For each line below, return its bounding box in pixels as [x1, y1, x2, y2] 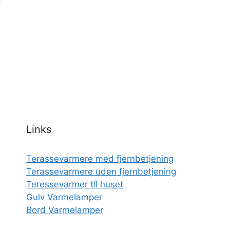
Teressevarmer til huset [26, 179, 123, 190]
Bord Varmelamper [26, 205, 103, 216]
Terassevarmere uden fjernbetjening [26, 166, 176, 177]
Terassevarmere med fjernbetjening [26, 154, 174, 164]
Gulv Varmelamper [26, 192, 102, 203]
